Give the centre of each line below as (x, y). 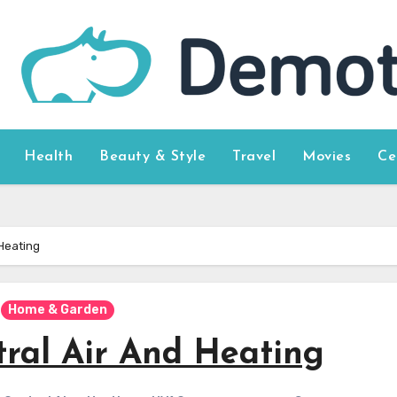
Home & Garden (58, 310)
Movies (327, 157)
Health (49, 157)
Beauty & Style (153, 157)
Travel (254, 157)
